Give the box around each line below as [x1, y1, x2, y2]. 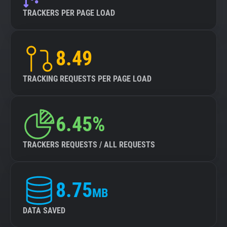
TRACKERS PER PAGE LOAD [23, 8, 115, 18]
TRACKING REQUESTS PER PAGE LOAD [23, 74, 152, 84]
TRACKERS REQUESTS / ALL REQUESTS [23, 140, 155, 149]
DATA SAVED [23, 206, 65, 215]
